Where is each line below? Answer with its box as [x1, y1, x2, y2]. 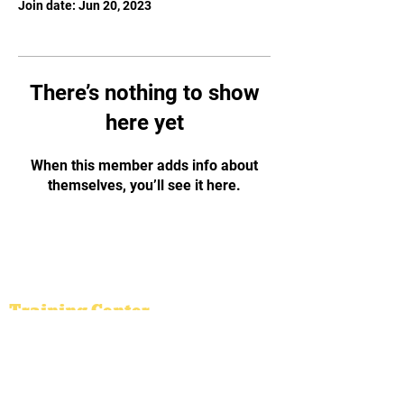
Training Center [9, 296, 150, 325]
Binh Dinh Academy [9, 271, 197, 302]
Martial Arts [9, 252, 123, 283]
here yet [105, 109, 184, 135]
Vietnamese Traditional [9, 234, 230, 264]
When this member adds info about [31, 156, 258, 174]
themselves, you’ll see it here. [48, 176, 241, 194]
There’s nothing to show [29, 79, 260, 106]
